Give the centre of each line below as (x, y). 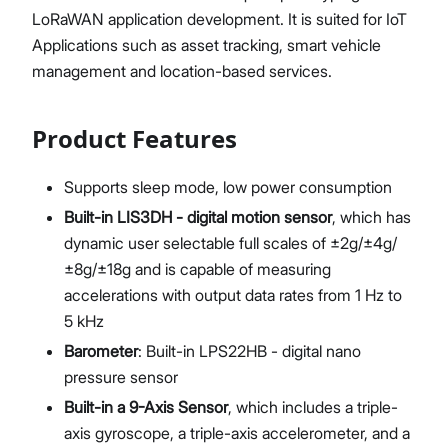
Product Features (134, 138)
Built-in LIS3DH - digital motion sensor (198, 217)
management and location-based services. (182, 71)
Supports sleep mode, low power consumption (228, 187)
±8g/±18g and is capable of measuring (197, 269)
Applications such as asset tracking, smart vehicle (206, 45)
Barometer (101, 351)
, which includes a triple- (313, 407)
